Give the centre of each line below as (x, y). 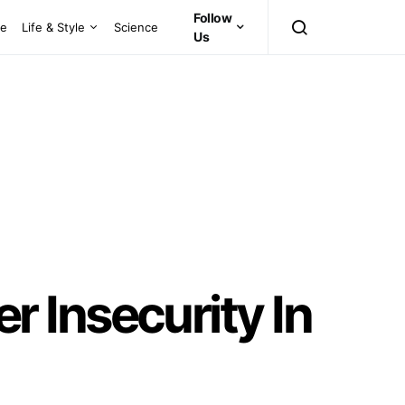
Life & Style (54, 27)
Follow (213, 18)
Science (137, 27)
